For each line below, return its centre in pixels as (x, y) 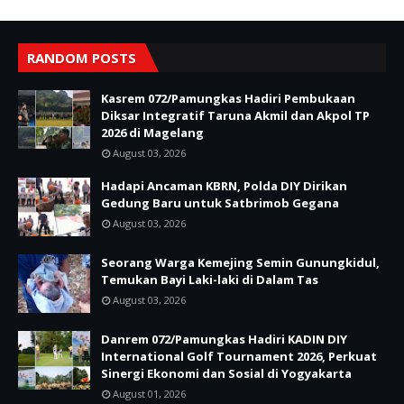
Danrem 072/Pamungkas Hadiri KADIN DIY (224, 339)
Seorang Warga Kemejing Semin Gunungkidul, (240, 262)
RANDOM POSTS (82, 57)
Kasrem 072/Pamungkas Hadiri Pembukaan (228, 98)
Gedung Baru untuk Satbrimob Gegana (220, 202)
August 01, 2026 (149, 393)
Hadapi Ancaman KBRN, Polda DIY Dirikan (224, 185)
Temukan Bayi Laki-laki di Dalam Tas (210, 279)
